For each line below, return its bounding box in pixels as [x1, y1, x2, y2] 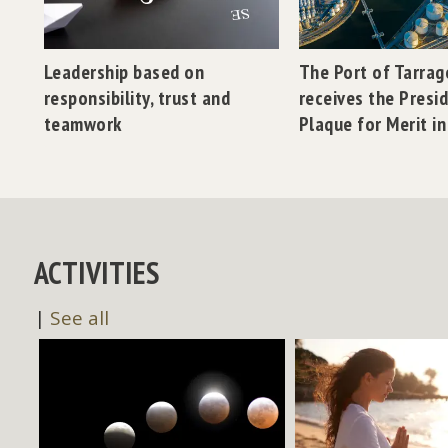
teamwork [43, 110, 122, 137]
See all [49, 304, 109, 331]
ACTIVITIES [33, 252, 160, 292]
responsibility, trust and [43, 84, 231, 111]
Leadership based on [43, 58, 205, 85]
